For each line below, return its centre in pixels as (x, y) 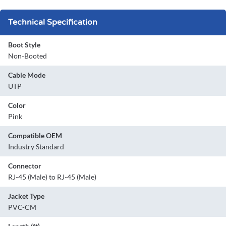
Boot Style (24, 44)
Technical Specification (53, 22)
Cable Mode (27, 75)
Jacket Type (26, 196)
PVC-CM (22, 207)
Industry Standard (36, 146)
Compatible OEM (35, 135)
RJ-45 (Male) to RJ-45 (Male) (52, 177)
